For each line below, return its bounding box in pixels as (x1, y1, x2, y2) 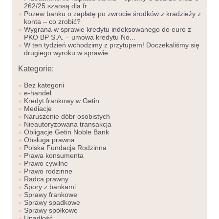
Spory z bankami (24, 183, 76, 191)
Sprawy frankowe (24, 191, 77, 199)
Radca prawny (24, 175, 68, 183)
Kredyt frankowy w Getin (24, 97, 99, 105)
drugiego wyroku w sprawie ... (24, 49, 116, 57)
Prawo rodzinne (24, 167, 72, 175)
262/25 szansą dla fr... (24, 2, 92, 10)
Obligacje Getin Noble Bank (24, 128, 109, 136)
